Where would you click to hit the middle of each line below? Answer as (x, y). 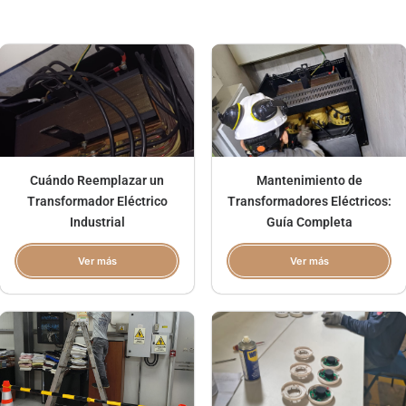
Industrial (97, 222)
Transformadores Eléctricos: (309, 201)
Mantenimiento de (309, 180)
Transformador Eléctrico (97, 201)
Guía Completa (309, 222)
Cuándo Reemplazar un (97, 180)
